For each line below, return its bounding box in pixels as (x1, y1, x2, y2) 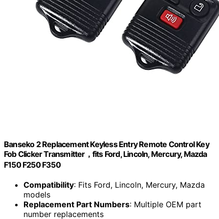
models (23, 189, 50, 199)
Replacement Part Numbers (23, 199, 130, 209)
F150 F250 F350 (4, 159, 61, 170)
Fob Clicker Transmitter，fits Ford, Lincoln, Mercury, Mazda (4, 149, 207, 159)
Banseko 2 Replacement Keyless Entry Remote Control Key (4, 139, 209, 149)
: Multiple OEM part (130, 199, 201, 209)
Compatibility (23, 179, 74, 190)
